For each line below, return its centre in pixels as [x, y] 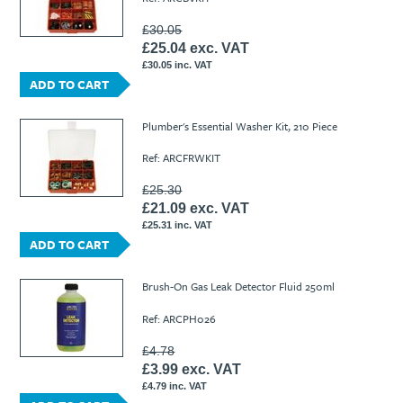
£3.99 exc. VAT [192, 369]
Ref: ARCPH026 [179, 318]
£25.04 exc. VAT [196, 49]
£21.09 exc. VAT [196, 209]
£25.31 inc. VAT [178, 225]
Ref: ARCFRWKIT [182, 158]
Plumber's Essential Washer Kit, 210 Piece [240, 126]
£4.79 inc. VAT [175, 385]
